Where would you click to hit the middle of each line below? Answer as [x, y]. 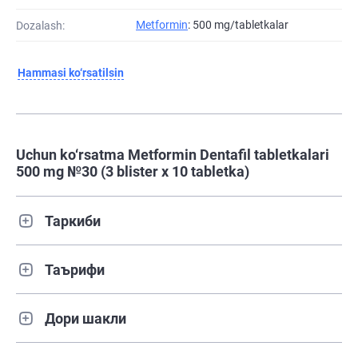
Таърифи [75, 269]
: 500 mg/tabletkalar [238, 25]
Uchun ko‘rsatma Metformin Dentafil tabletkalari [173, 155]
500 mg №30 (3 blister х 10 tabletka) [133, 172]
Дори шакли [86, 318]
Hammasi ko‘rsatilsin [71, 73]
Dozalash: [40, 25]
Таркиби [73, 221]
